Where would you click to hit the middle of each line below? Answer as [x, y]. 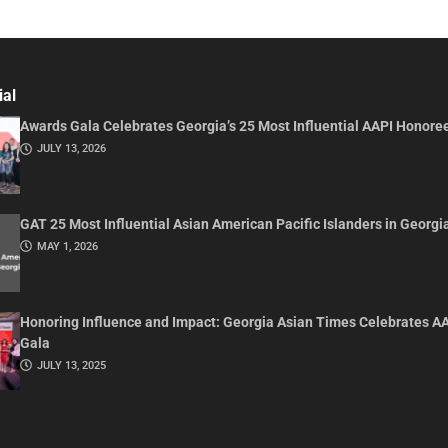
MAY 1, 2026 [67, 247]
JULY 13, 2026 [71, 149]
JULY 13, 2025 [71, 365]
